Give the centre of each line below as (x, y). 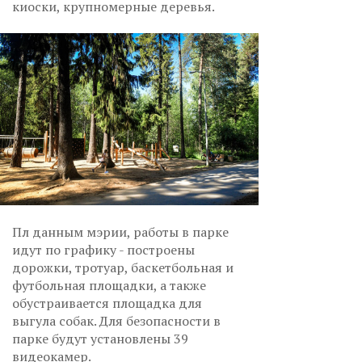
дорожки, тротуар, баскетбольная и (123, 268)
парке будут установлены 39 (100, 339)
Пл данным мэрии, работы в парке (120, 232)
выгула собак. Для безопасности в (116, 321)
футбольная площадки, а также (109, 286)
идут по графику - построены (103, 250)
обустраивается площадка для (107, 303)
